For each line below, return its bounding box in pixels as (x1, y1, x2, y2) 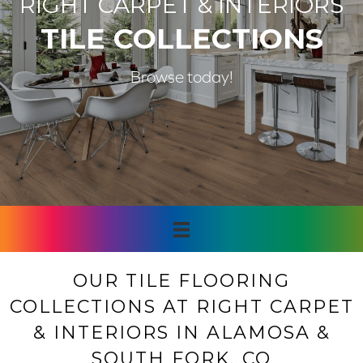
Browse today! (130, 67, 233, 86)
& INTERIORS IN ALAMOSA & (32, 322, 331, 344)
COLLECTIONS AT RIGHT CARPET (9, 296, 354, 318)
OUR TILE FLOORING (73, 270, 290, 293)
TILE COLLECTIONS (40, 20, 323, 56)
